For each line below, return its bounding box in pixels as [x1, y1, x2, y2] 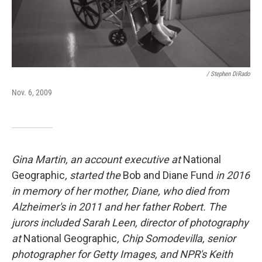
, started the [65, 169, 123, 182]
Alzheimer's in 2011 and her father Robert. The [12, 201, 226, 213]
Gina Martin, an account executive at [12, 153, 183, 166]
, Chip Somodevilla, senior [117, 232, 236, 245]
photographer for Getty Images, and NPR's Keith [12, 248, 233, 261]
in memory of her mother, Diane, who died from [12, 185, 229, 198]
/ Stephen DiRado [206, 70, 250, 78]
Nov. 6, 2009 [12, 88, 52, 98]
